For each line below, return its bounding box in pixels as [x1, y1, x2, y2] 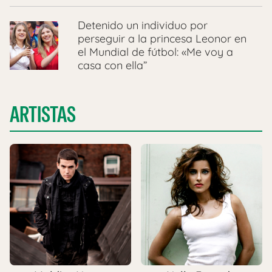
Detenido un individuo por [78, 18, 208, 33]
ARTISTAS [10, 100, 76, 129]
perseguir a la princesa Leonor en [78, 32, 246, 46]
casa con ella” [78, 58, 147, 73]
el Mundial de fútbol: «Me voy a [78, 45, 233, 59]
